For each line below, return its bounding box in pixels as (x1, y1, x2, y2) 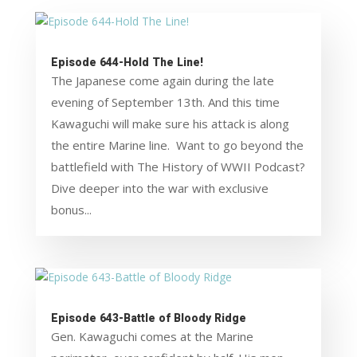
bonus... (50, 202, 92, 218)
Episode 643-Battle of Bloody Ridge (50, 310, 246, 328)
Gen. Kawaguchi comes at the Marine (50, 328, 253, 345)
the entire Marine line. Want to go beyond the (50, 137, 304, 154)
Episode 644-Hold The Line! (50, 54, 203, 72)
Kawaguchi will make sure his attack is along (50, 116, 289, 132)
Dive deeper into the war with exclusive (50, 180, 269, 197)
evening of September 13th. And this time (50, 94, 280, 111)
